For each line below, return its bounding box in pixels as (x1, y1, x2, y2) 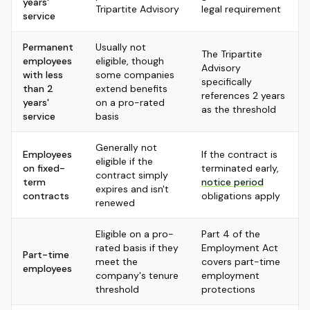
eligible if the (95, 155, 153, 167)
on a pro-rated (95, 96, 165, 109)
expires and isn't (95, 183, 169, 195)
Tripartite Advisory (95, 3, 179, 15)
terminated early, (201, 162, 279, 174)
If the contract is (201, 148, 277, 161)
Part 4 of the (201, 228, 260, 240)
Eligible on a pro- (95, 228, 174, 240)
